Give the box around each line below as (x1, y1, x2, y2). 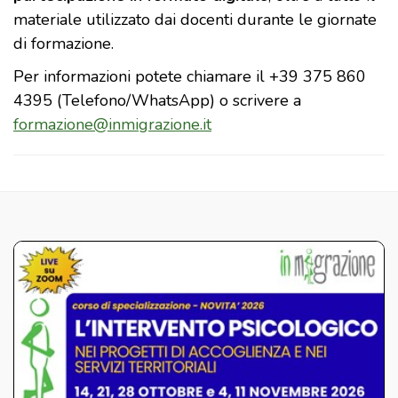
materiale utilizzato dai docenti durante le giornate (13, 9, 377, 31)
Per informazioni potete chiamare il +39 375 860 (13, 66, 366, 88)
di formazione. (13, 33, 114, 55)
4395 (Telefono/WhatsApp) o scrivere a (13, 90, 301, 112)
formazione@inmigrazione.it (13, 114, 211, 136)
